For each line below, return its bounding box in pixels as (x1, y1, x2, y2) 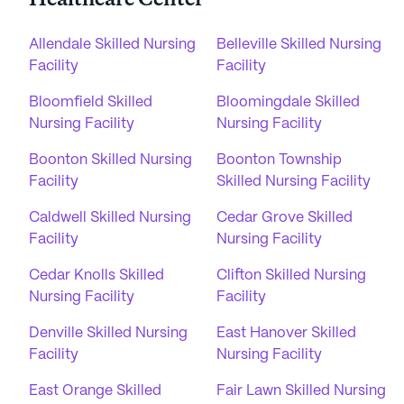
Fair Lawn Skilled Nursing (216, 384, 386, 398)
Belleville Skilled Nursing (216, 38, 381, 51)
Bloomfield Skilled (29, 96, 152, 109)
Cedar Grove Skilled (216, 211, 353, 225)
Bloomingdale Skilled (216, 96, 360, 109)
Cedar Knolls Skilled (29, 269, 164, 282)
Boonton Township (216, 153, 342, 167)
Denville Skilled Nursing (29, 326, 188, 340)
